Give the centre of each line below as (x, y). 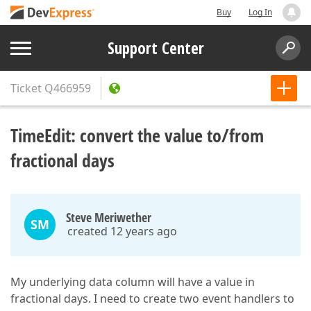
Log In (260, 12)
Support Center (155, 48)
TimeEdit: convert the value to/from (137, 135)
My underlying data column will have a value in (133, 282)
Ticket (26, 88)
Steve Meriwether (109, 217)
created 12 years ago (122, 231)
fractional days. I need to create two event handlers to (152, 299)
